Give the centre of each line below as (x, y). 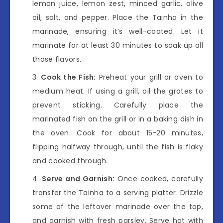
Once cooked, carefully (159, 178)
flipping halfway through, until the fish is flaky (118, 147)
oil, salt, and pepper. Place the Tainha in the (118, 17)
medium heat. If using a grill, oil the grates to (118, 91)
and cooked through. (70, 161)
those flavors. (57, 59)
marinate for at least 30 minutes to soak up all (118, 45)
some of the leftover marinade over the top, (118, 206)
